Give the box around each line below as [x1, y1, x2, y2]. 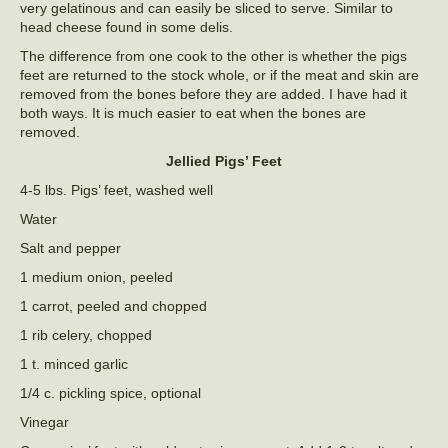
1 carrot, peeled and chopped [20, 298, 207, 315]
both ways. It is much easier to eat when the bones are [20, 105, 366, 122]
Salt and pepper [20, 240, 121, 257]
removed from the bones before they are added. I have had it [20, 86, 407, 103]
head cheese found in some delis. [20, 19, 233, 36]
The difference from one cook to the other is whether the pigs [20, 48, 407, 65]
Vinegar [20, 414, 69, 431]
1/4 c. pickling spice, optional [20, 385, 201, 402]
